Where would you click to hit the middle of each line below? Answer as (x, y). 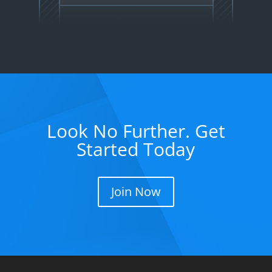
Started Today (136, 149)
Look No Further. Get (136, 131)
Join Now (136, 191)
